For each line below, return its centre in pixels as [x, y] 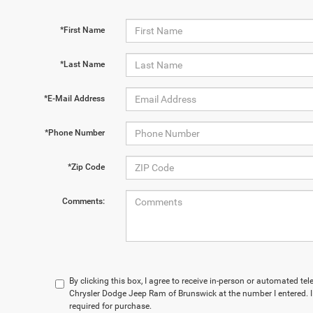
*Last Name [82, 64]
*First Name [82, 30]
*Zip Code [86, 167]
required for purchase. [111, 306]
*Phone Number [74, 133]
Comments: [83, 201]
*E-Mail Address [74, 99]
